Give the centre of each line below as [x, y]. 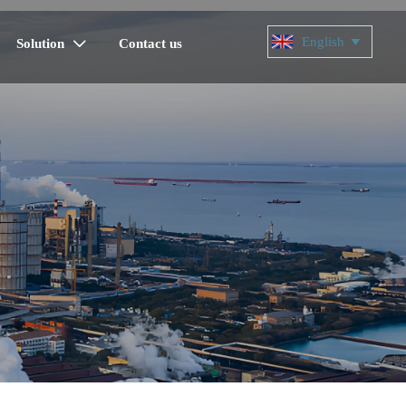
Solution [41, 44]
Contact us [151, 44]
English [324, 41]
